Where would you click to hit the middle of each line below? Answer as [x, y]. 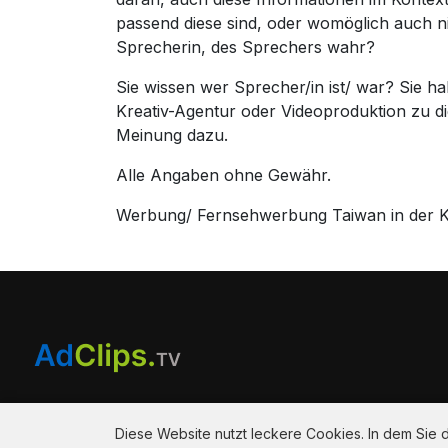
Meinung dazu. [172, 134]
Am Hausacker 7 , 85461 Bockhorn [200, 408]
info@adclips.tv [121, 432]
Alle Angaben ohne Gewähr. [224, 174]
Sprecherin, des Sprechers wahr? [246, 46]
